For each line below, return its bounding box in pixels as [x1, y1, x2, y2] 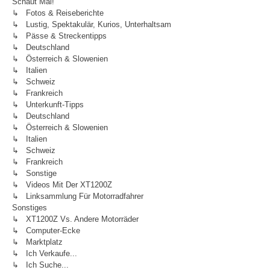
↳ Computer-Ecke [12, 226, 80, 235]
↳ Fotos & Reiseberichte [12, 8, 104, 17]
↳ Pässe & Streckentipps [12, 31, 107, 40]
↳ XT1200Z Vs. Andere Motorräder [12, 215, 139, 224]
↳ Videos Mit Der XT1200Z [12, 180, 112, 189]
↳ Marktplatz [12, 237, 63, 246]
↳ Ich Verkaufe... [12, 249, 77, 258]
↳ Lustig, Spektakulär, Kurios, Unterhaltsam [12, 20, 171, 29]
